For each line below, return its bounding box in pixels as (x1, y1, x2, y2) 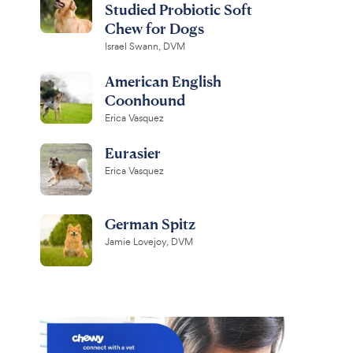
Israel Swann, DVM (104, 40, 185, 53)
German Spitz (104, 214, 195, 232)
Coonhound (104, 91, 185, 109)
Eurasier (104, 143, 161, 162)
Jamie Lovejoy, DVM (104, 236, 193, 248)
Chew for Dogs (104, 19, 204, 37)
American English (104, 72, 221, 90)
